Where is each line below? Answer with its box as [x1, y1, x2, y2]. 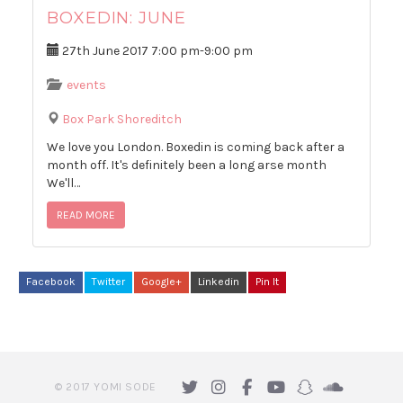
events [67, 77, 106, 94]
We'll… [47, 175, 80, 192]
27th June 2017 [62, 43, 148, 59]
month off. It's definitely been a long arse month [47, 157, 327, 174]
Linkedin [198, 275, 239, 289]
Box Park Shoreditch [62, 112, 182, 128]
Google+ [141, 275, 182, 289]
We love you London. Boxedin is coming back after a [47, 139, 345, 156]
